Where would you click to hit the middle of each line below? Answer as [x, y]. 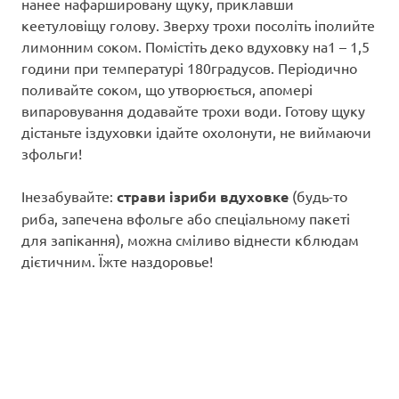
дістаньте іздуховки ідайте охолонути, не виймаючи [196, 131]
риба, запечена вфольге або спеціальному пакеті [186, 218]
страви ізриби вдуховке [203, 196]
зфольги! [52, 153]
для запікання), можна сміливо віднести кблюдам [190, 239]
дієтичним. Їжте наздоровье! [117, 261]
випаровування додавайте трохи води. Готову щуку [193, 110]
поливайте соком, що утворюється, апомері [167, 89]
